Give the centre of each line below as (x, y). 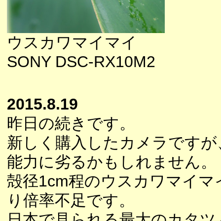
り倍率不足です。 (71, 200)
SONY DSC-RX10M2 (81, 62)
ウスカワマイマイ (72, 42)
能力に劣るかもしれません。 (112, 162)
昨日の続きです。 (71, 123)
